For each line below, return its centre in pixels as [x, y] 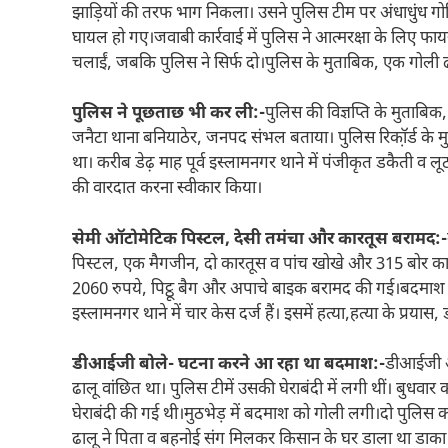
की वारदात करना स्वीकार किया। [167, 189]
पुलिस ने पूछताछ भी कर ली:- [168, 114]
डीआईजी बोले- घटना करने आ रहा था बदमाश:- [228, 365]
